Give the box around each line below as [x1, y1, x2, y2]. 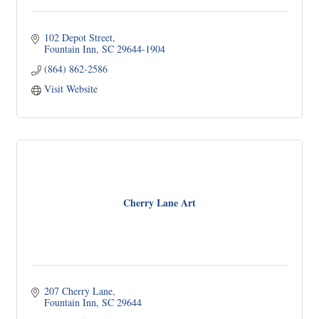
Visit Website [43, 82, 98, 95]
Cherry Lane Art [123, 195, 196, 210]
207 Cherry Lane [43, 284, 113, 298]
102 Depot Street [43, 31, 113, 44]
